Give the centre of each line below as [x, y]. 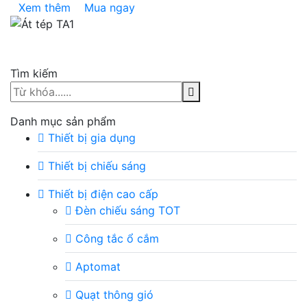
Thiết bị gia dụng [90, 138]
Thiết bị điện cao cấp [101, 194]
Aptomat [96, 267]
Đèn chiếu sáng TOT [126, 210]
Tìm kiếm [34, 73]
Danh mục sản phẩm [63, 121]
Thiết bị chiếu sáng [95, 166]
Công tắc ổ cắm [115, 238]
